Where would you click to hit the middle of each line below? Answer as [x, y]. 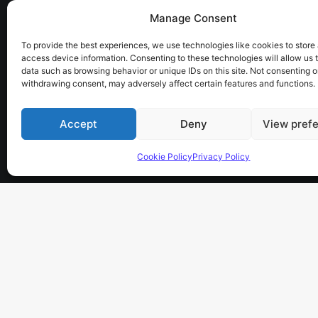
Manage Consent [194, 18]
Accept [79, 124]
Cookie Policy [165, 157]
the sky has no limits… [126, 20]
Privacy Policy [221, 157]
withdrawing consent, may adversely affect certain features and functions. [168, 83]
